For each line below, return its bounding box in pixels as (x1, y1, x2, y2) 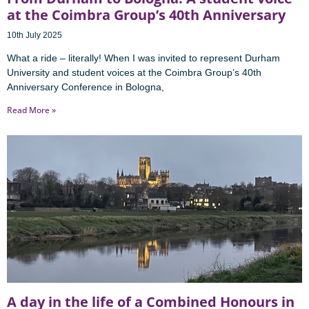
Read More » (7, 104, 56, 117)
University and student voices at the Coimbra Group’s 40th (7, 67, 261, 79)
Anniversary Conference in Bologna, (7, 81, 164, 93)
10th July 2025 (7, 30, 62, 41)
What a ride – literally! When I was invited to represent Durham (7, 52, 280, 64)
